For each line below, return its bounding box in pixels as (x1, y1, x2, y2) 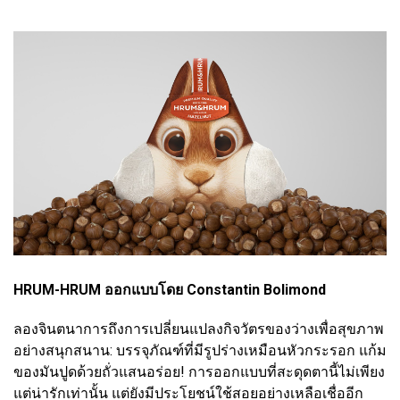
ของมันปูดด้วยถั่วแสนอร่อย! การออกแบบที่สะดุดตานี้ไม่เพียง (13, 362, 385, 380)
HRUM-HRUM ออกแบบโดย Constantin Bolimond (13, 280, 326, 298)
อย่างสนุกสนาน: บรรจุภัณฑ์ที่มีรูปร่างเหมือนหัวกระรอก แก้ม (13, 341, 387, 359)
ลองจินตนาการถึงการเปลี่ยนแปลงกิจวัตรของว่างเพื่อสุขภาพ (13, 320, 384, 337)
